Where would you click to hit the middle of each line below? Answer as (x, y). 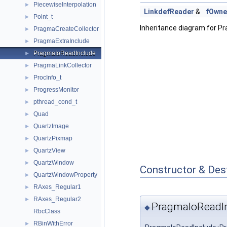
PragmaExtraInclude (62, 41)
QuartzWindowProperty (65, 175)
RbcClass (47, 211)
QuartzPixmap (53, 138)
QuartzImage (51, 126)
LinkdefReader (169, 12)
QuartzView (49, 150)
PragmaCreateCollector (66, 29)
